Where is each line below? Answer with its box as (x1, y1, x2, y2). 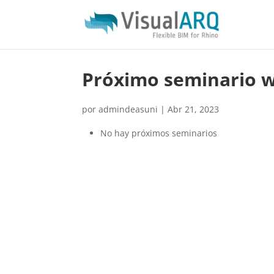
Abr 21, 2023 (168, 103, 220, 115)
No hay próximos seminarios (100, 127, 218, 139)
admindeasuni (98, 103, 158, 115)
